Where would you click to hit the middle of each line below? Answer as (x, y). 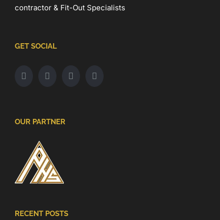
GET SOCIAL (36, 46)
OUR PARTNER (40, 122)
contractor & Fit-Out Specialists (70, 8)
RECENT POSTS (41, 214)
